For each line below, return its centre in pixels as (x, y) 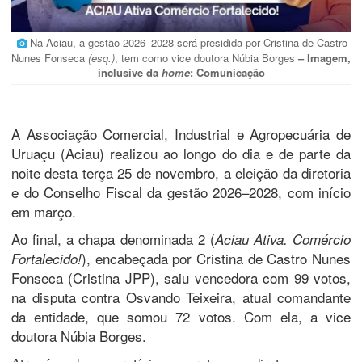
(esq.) (101, 57)
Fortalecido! (46, 258)
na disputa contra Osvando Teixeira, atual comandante (181, 297)
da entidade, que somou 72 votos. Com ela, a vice (181, 316)
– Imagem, (324, 57)
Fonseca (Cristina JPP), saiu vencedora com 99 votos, (181, 277)
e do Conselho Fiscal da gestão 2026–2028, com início (181, 192)
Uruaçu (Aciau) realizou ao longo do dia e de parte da (181, 153)
